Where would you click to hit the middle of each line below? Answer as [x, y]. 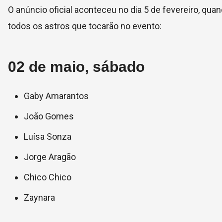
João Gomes [49, 116]
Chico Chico [48, 177]
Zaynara [39, 197]
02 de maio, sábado [78, 67]
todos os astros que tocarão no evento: [85, 26]
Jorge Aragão [50, 157]
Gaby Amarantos [56, 96]
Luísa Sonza [48, 137]
